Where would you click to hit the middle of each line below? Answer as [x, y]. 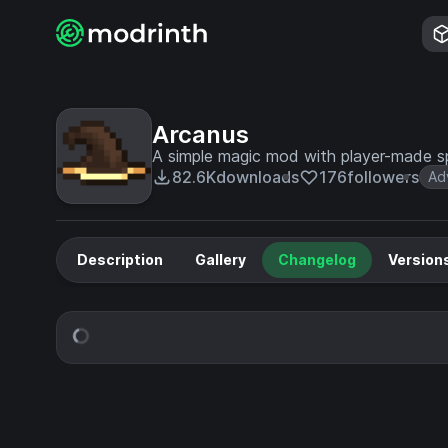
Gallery [220, 259]
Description [120, 259]
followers [383, 177]
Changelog [317, 259]
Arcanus [200, 134]
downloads [257, 177]
